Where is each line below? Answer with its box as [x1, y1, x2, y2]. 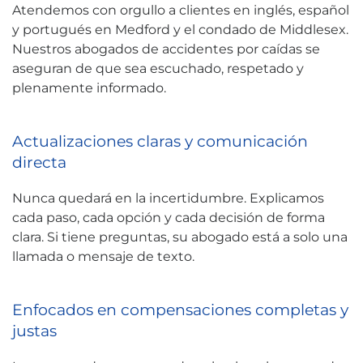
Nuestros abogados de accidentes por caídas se [12, 41, 320, 57]
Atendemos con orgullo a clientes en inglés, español [12, 2, 349, 18]
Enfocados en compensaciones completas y [12, 300, 348, 319]
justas [12, 321, 57, 340]
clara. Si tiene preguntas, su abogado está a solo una [12, 229, 348, 245]
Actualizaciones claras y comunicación [12, 131, 308, 151]
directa [12, 152, 66, 172]
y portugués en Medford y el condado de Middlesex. [12, 22, 348, 37]
